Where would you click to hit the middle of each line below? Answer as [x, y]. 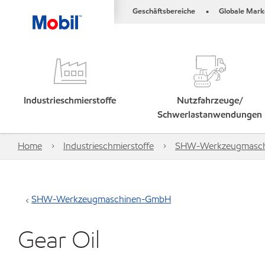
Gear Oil [59, 239]
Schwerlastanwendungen [210, 114]
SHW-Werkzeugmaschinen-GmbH [101, 199]
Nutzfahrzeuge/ [210, 100]
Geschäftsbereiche [164, 11]
